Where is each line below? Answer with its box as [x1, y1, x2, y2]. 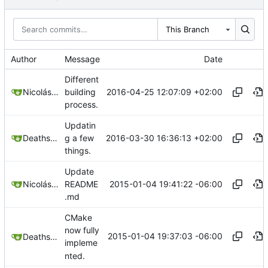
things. [65, 145, 91, 156]
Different [65, 74, 99, 85]
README [65, 179, 98, 190]
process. [65, 99, 98, 110]
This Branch [166, 24, 210, 34]
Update [65, 166, 94, 177]
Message [65, 54, 100, 64]
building [65, 87, 96, 98]
